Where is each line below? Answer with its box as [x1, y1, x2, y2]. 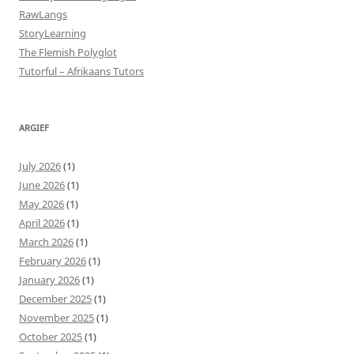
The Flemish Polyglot [19, 44, 117, 59]
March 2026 [19, 234, 73, 249]
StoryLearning [19, 25, 86, 40]
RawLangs [19, 6, 67, 21]
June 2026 [19, 177, 65, 192]
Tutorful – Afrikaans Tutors [19, 63, 144, 78]
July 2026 [19, 158, 61, 173]
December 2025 [19, 291, 92, 306]
